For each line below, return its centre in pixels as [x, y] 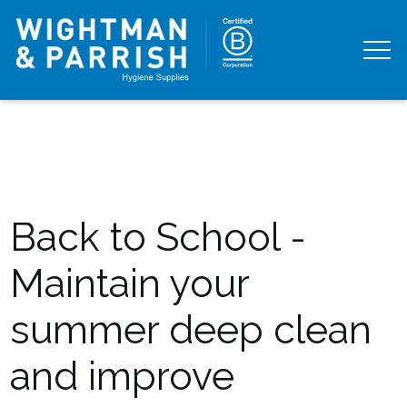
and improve [123, 376]
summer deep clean [191, 329]
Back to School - [159, 237]
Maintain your [130, 283]
